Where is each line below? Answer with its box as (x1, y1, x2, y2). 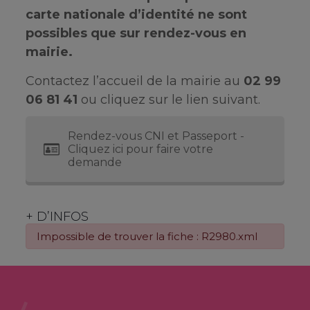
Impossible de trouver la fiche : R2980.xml (36, 230, 257, 243)
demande (67, 156, 122, 169)
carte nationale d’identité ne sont (25, 7, 247, 22)
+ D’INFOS (25, 209, 89, 224)
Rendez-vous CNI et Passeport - (67, 129, 244, 143)
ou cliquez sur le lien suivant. (77, 92, 260, 107)
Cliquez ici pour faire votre (67, 143, 213, 156)
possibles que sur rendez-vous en (25, 26, 246, 41)
